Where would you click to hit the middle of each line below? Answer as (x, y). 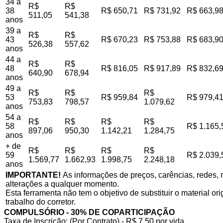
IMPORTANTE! (33, 175)
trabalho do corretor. (41, 202)
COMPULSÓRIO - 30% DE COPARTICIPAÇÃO (89, 213)
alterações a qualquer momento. (62, 184)
